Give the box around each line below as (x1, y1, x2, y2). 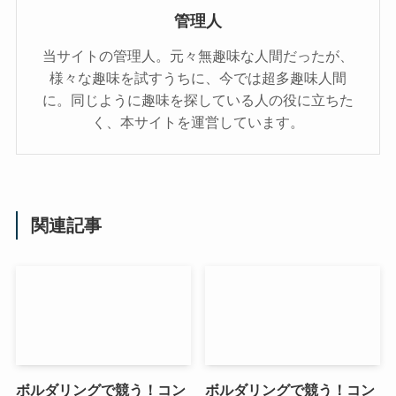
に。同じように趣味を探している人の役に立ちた (42, 92, 354, 109)
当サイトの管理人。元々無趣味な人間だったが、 (42, 48, 354, 65)
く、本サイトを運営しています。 (92, 114, 304, 131)
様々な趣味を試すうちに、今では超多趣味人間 (49, 70, 346, 87)
